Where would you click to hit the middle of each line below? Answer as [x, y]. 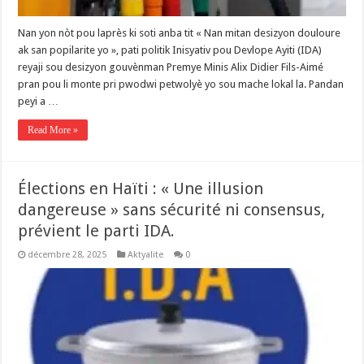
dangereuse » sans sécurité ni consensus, [172, 209]
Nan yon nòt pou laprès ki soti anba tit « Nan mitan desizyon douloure [180, 32]
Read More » [53, 130]
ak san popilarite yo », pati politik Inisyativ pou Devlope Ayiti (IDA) [170, 50]
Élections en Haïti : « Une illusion [141, 188]
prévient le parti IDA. [97, 230]
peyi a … [39, 101]
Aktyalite [146, 254]
